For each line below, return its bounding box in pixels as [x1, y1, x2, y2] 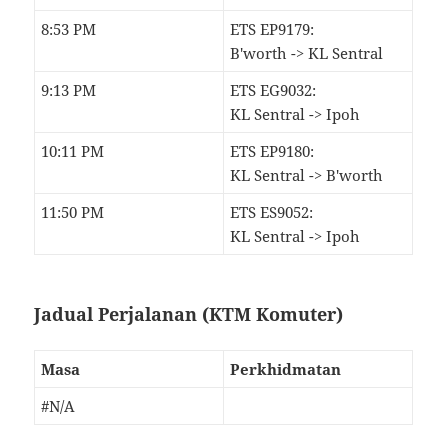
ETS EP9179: [230, 18, 315, 39]
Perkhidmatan [230, 358, 342, 379]
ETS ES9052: [230, 201, 314, 222]
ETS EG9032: [230, 79, 317, 100]
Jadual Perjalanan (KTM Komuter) [34, 301, 344, 326]
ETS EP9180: [230, 140, 315, 161]
